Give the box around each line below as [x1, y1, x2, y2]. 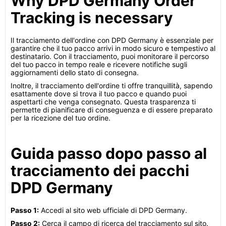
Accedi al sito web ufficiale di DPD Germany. [39, 206, 187, 214]
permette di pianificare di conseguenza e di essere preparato [11, 105, 212, 114]
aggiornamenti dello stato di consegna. [11, 68, 139, 77]
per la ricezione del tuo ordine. [11, 114, 110, 122]
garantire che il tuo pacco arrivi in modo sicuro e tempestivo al [11, 44, 215, 52]
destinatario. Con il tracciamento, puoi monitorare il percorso [11, 52, 209, 61]
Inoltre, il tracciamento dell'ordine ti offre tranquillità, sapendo [11, 81, 212, 90]
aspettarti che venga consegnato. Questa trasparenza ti [11, 97, 196, 106]
